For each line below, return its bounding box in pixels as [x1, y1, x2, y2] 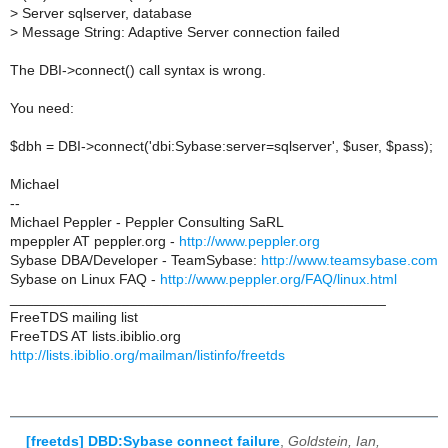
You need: [10, 100, 74, 116]
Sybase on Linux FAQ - [10, 271, 160, 287]
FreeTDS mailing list [10, 309, 138, 325]
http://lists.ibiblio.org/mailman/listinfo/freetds [10, 347, 285, 363]
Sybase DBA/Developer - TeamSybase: [10, 252, 261, 268]
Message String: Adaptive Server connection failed [18, 24, 340, 40]
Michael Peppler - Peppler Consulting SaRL [10, 214, 284, 230]
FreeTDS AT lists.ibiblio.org [10, 328, 181, 344]
